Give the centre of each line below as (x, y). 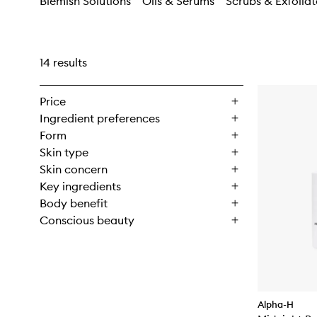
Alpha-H (276, 304)
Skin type (64, 152)
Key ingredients (80, 186)
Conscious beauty (87, 220)
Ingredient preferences (100, 118)
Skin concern (74, 169)
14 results (63, 62)
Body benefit (74, 203)
